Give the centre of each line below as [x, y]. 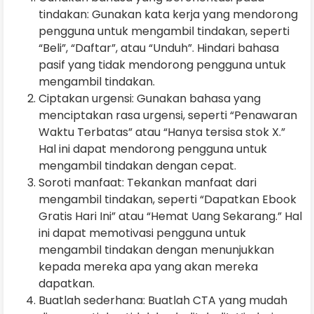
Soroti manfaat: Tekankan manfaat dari [148, 182]
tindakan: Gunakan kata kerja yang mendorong [168, 14]
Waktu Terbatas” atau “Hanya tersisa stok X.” [162, 132]
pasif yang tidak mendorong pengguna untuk [162, 64]
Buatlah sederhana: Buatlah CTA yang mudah [163, 300]
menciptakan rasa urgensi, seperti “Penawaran [168, 115]
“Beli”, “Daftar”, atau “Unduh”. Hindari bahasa [159, 48]
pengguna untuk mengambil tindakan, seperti [164, 31]
